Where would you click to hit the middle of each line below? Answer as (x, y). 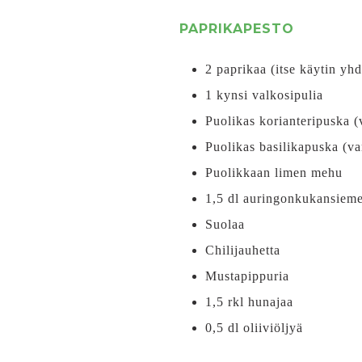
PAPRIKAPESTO (237, 29)
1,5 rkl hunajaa (249, 302)
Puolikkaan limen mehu (274, 173)
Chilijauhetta (243, 250)
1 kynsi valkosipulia (264, 95)
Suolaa (225, 224)
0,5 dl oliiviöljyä (254, 328)
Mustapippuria (247, 276)
